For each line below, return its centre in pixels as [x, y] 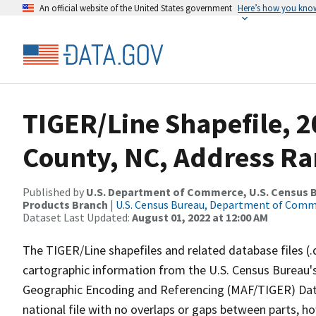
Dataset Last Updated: [77, 217]
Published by [54, 192]
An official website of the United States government [136, 8]
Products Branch [65, 205]
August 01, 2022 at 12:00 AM [200, 217]
